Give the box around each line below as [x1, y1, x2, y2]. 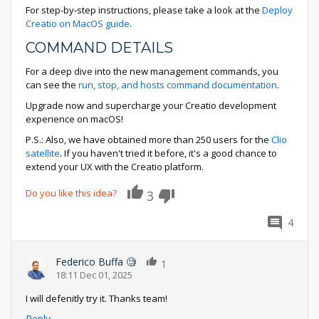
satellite [26, 147, 60, 159]
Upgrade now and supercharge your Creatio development [26, 99, 276, 112]
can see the [26, 78, 78, 91]
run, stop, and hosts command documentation [78, 78, 277, 91]
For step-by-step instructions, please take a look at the [26, 4, 262, 16]
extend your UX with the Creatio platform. [26, 160, 204, 173]
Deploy [262, 4, 293, 16]
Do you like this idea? [26, 187, 117, 199]
